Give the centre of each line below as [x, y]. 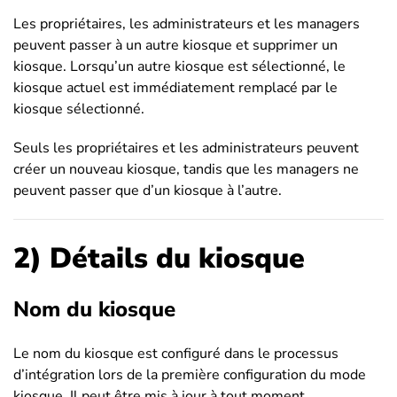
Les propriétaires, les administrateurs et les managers [187, 24]
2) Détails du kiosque [159, 258]
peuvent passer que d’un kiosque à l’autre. [148, 191]
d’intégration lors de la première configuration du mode [190, 375]
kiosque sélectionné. [79, 109]
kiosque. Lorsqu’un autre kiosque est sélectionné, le [179, 66]
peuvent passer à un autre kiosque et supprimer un [175, 45]
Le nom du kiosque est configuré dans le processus [176, 354]
